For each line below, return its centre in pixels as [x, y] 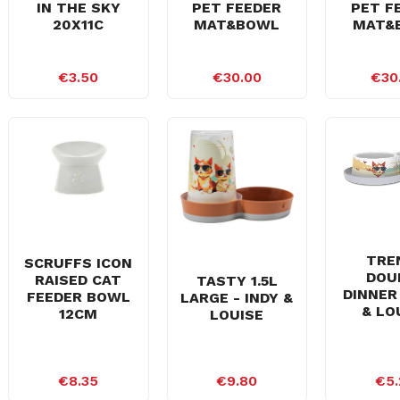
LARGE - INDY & [237, 297]
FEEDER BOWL [78, 297]
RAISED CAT [79, 280]
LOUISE [237, 314]
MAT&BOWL [237, 25]
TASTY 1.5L [237, 280]
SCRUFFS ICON [79, 263]
